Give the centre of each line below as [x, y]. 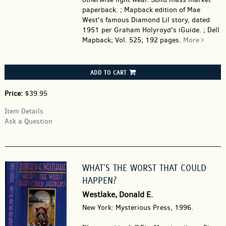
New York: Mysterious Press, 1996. [137, 208]
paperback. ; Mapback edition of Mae [141, 10]
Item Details [24, 111]
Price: [15, 94]
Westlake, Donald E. [117, 194]
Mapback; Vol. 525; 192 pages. [131, 40]
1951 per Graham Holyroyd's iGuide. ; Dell [151, 30]
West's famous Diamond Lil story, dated [146, 20]
